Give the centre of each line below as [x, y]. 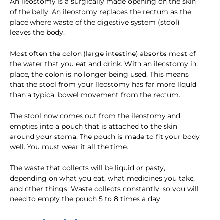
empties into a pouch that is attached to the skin [94, 126]
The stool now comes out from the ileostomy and [95, 116]
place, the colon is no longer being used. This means [99, 74]
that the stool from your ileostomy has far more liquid [103, 85]
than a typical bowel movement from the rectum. [95, 95]
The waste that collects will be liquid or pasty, [87, 168]
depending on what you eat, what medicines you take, [102, 179]
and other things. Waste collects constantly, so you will [104, 189]
